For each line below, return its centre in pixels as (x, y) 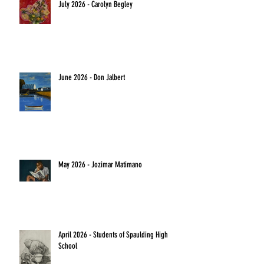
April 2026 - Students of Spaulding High (113, 235)
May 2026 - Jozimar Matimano (100, 165)
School (68, 246)
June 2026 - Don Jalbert (92, 77)
